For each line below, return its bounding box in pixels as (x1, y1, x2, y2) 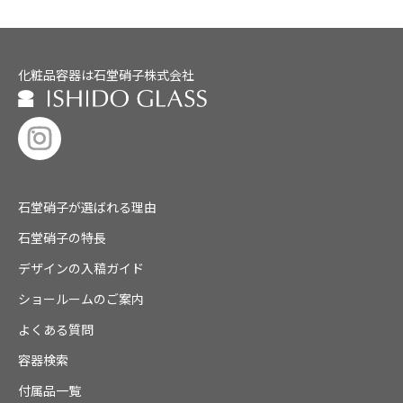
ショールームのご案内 (18, 289, 144, 308)
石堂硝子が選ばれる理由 (18, 197, 157, 216)
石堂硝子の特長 (18, 228, 106, 246)
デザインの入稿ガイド (18, 258, 144, 277)
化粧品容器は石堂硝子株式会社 (18, 65, 194, 84)
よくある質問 (18, 319, 94, 338)
